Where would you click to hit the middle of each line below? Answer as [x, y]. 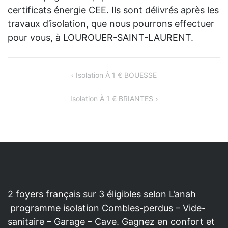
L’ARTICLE [32, 100]
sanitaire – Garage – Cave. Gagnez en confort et [111, 221]
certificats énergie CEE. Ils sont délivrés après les [113, 10]
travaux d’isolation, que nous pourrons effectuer [111, 23]
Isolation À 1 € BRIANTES [111, 98]
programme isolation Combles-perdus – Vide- [107, 208]
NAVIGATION [38, 76]
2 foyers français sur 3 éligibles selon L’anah [102, 194]
